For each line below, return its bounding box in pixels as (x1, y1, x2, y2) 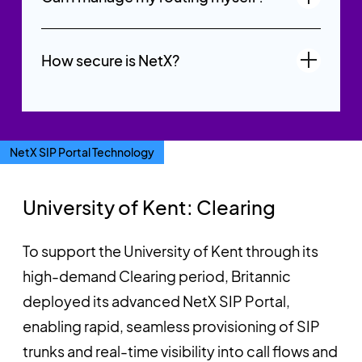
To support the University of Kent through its (22, 241, 318, 260)
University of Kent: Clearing (22, 194, 276, 219)
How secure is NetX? (40, 50, 179, 69)
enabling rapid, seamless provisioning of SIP (22, 316, 320, 335)
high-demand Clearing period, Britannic (22, 266, 291, 285)
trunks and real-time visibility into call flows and (22, 341, 338, 360)
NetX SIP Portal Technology (10, 144, 154, 159)
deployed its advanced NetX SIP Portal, (22, 291, 290, 310)
